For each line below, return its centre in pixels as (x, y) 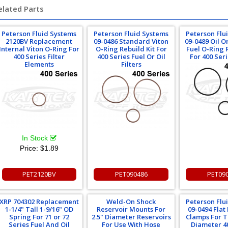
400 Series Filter (39, 56)
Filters (131, 64)
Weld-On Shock (131, 202)
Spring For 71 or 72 (39, 217)
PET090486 (131, 174)
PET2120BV (39, 174)
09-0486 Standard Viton (131, 41)
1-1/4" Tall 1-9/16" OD (39, 209)
